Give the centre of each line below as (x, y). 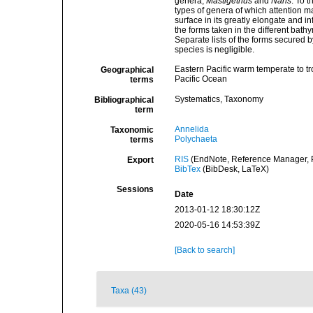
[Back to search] (204, 250)
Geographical (127, 70)
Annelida (191, 129)
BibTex (187, 169)
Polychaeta (196, 139)
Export (140, 160)
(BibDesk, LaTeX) (234, 169)
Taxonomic (132, 130)
